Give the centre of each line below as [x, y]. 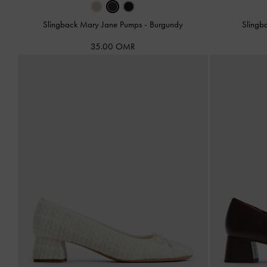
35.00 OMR [113, 46]
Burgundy [166, 24]
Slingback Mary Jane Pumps [93, 24]
